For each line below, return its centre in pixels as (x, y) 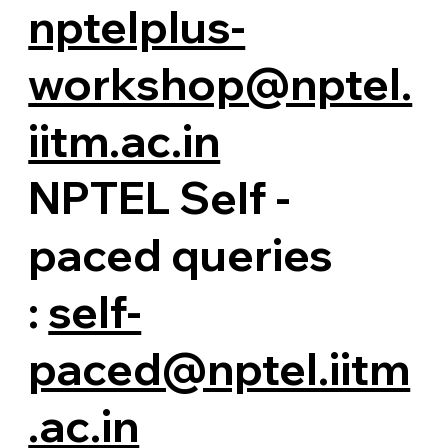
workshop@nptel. (220, 83)
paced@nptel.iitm (219, 368)
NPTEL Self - (159, 197)
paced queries (181, 254)
